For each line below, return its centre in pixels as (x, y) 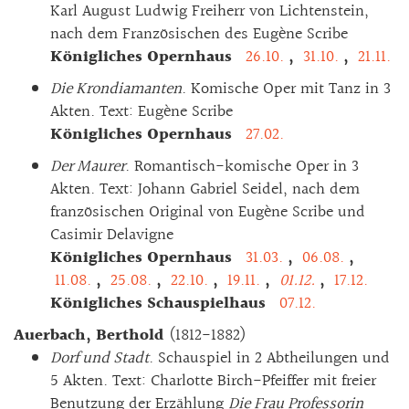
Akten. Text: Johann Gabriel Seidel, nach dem (205, 189)
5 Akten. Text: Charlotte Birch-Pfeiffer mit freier (213, 381)
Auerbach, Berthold (91, 335)
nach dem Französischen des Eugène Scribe (199, 34)
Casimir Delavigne (112, 235)
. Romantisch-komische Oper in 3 (242, 166)
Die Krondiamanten (116, 89)
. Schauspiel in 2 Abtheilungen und (269, 358)
